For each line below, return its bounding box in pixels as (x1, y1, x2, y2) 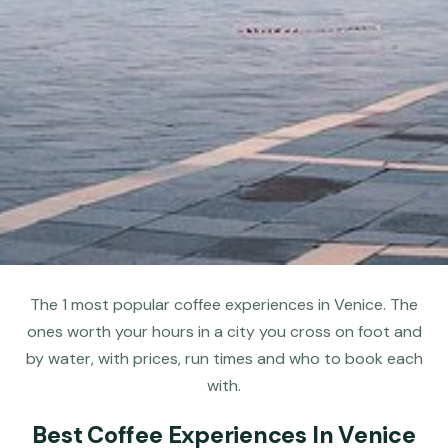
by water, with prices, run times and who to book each (25, 347, 423, 369)
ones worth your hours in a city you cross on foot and (26, 320, 422, 342)
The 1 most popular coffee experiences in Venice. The (30, 293, 418, 315)
